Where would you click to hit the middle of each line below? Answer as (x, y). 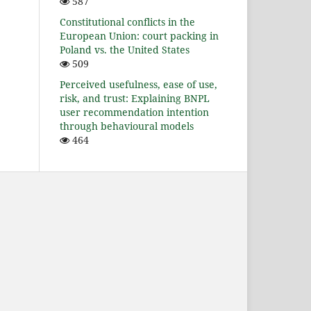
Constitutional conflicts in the (127, 22)
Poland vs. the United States (125, 50)
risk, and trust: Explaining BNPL (135, 99)
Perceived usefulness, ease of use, (138, 85)
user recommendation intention (134, 112)
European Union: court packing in (139, 36)
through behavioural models (127, 126)
